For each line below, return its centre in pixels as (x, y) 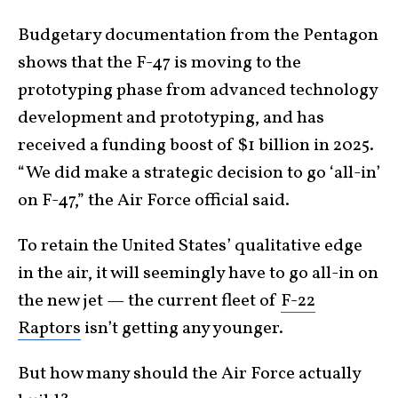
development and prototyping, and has (171, 118)
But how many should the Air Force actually (189, 374)
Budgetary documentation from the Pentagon (198, 35)
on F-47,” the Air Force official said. (154, 200)
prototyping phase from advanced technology (198, 90)
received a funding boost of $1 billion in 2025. (196, 145)
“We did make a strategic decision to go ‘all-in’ (199, 173)
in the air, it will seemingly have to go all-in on (198, 273)
